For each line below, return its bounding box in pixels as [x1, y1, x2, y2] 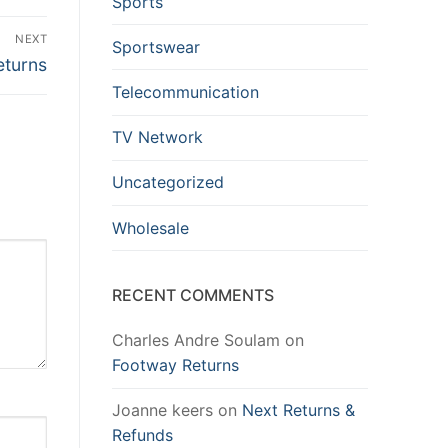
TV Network [112, 127, 203, 148]
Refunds [112, 425, 173, 446]
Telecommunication [112, 81, 259, 102]
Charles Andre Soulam [112, 330, 280, 351]
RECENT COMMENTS [112, 285, 274, 306]
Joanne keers [112, 400, 213, 421]
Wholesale [112, 217, 189, 238]
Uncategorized [112, 172, 224, 193]
